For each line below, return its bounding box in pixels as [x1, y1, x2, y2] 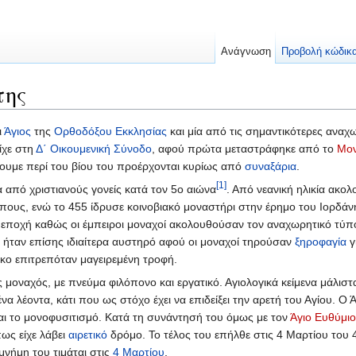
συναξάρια [245, 160, 296, 173]
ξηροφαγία [295, 235, 346, 249]
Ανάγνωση [220, 45, 271, 57]
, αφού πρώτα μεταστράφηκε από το [152, 142, 337, 156]
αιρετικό [68, 328, 107, 342]
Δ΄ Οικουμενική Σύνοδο [36, 142, 152, 156]
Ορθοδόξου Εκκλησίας [54, 125, 167, 138]
